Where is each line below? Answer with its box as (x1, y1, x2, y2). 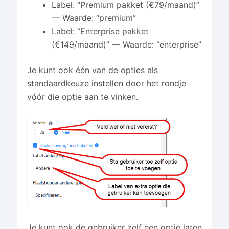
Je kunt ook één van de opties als (27, 64, 158, 75)
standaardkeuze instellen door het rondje (27, 78, 186, 88)
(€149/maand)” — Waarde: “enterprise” (51, 39, 201, 50)
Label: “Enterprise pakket (51, 26, 149, 36)
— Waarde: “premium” (51, 12, 136, 23)
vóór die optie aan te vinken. (27, 91, 138, 102)
